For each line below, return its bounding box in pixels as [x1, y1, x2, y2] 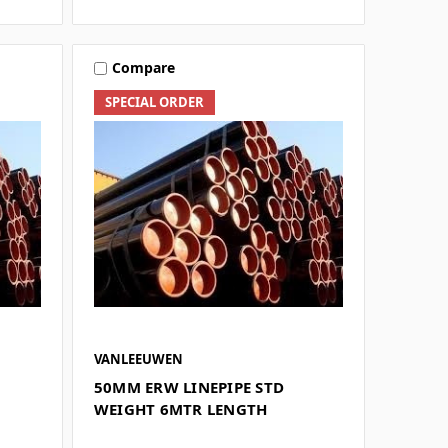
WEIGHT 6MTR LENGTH [93, 398, 268, 419]
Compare [111, 58, 175, 78]
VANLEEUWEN [93, 349, 183, 368]
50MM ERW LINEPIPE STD [93, 376, 285, 397]
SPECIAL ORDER [104, 92, 204, 111]
